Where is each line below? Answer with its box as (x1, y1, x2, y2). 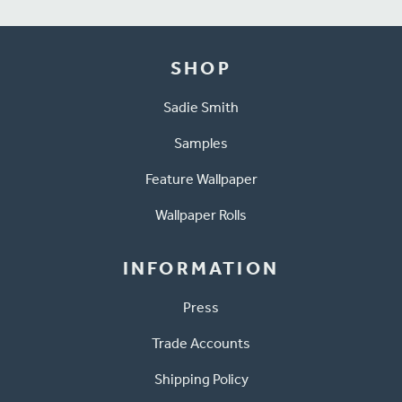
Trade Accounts (152, 334, 250, 352)
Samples (174, 134, 228, 152)
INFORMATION (122, 257, 280, 279)
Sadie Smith (163, 98, 239, 116)
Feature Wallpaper (144, 170, 258, 188)
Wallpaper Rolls (155, 205, 247, 223)
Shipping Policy (153, 370, 249, 388)
